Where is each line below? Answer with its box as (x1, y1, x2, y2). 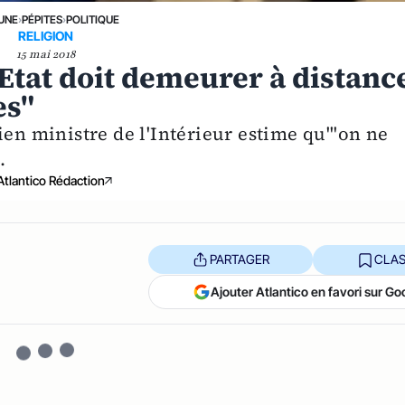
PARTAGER (209, 251, 269, 267)
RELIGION (17, 27, 73, 43)
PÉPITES (21, 12, 62, 26)
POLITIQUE (65, 12, 119, 26)
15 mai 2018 (15, 46, 75, 61)
